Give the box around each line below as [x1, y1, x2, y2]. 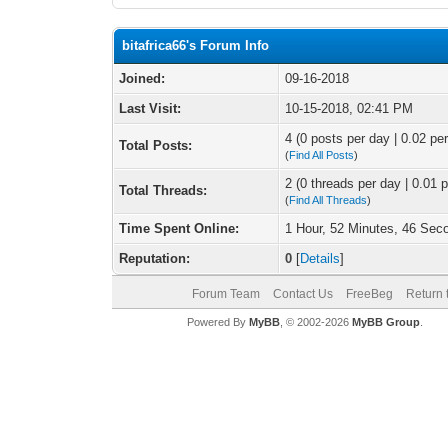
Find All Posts [289, 149, 355, 161]
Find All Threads [289, 194, 368, 206]
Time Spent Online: [119, 221, 240, 236]
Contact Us [272, 287, 333, 301]
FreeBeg [345, 287, 393, 301]
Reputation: [119, 251, 191, 266]
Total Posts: [119, 138, 193, 153]
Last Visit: [119, 101, 182, 116]
